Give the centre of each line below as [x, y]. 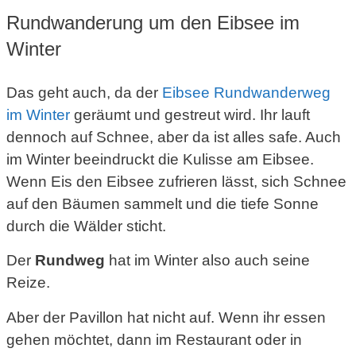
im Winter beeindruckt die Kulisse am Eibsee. [160, 160]
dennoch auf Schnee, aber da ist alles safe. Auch [174, 137]
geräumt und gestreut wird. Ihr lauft [190, 115]
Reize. [28, 283]
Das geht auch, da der [84, 93]
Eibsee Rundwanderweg [246, 93]
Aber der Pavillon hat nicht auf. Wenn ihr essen [166, 317]
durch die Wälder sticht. [86, 226]
